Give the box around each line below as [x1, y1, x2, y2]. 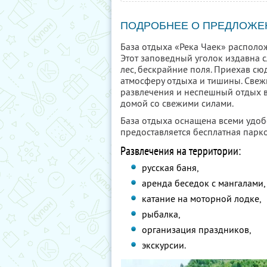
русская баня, [142, 162, 199, 173]
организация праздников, [142, 223, 252, 235]
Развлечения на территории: [120, 143, 241, 159]
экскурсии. [142, 239, 187, 251]
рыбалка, [142, 208, 181, 220]
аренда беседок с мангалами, [142, 177, 266, 189]
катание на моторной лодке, [142, 193, 262, 204]
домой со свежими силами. [120, 97, 234, 109]
